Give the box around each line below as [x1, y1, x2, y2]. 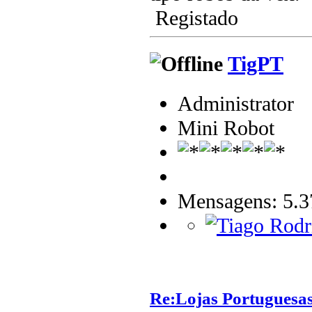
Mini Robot [178, 116, 274, 140]
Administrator [178, 91, 294, 116]
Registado [150, 6, 238, 31]
